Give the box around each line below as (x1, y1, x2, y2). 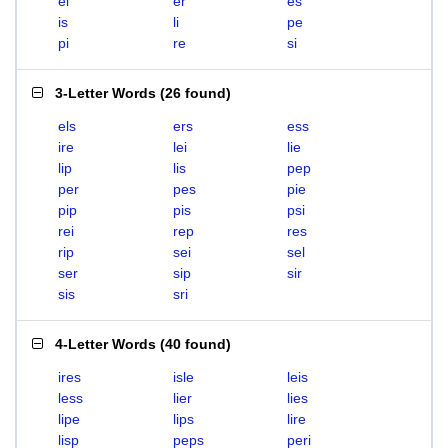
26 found (165, 85, 226, 101)
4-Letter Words (55, 336, 156, 352)
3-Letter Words (55, 85, 156, 101)
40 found (165, 336, 226, 352)
